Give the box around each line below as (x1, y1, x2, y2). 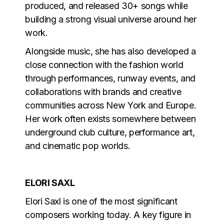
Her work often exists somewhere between (25, 113, 196, 124)
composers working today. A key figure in (25, 209, 191, 220)
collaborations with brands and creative (25, 86, 181, 97)
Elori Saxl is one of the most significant (25, 195, 177, 206)
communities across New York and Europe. (25, 99, 196, 110)
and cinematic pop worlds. (25, 140, 130, 151)
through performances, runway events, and (25, 72, 195, 83)
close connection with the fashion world (25, 59, 183, 70)
